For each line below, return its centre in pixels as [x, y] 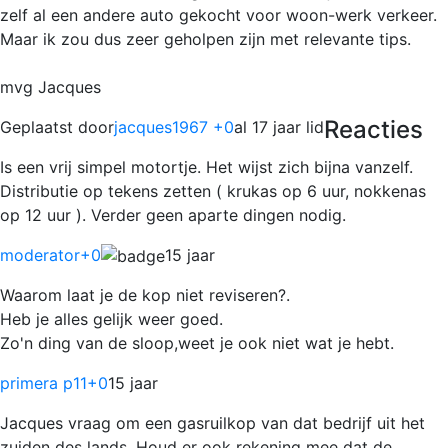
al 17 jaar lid [279, 126]
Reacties [373, 129]
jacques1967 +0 [174, 126]
